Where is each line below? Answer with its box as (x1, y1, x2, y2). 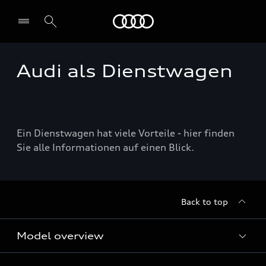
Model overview (17, 230, 104, 242)
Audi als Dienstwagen (17, 61, 233, 81)
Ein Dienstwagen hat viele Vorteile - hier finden (17, 127, 235, 139)
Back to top (181, 197, 228, 207)
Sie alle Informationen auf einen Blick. (17, 141, 194, 153)
